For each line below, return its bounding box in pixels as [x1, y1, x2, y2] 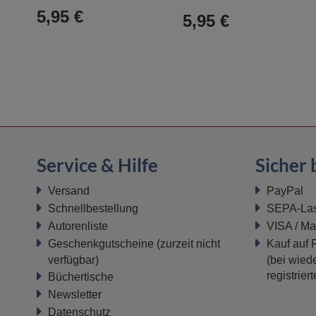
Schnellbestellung [48, 202, 138, 214]
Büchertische [48, 271, 114, 283]
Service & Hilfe [37, 154, 158, 176]
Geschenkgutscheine [48, 238, 154, 250]
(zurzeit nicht [154, 238, 220, 250]
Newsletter [48, 288, 102, 300]
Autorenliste [48, 220, 108, 232]
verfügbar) [48, 254, 99, 266]
